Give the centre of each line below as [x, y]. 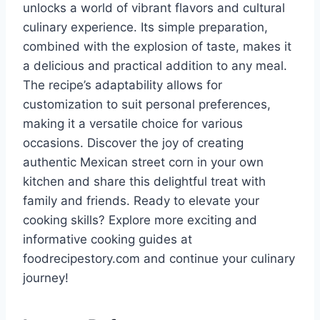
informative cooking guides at [107, 240]
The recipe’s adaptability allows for [122, 85]
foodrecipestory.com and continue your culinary [159, 259]
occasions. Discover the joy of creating [133, 143]
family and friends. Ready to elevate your [141, 201]
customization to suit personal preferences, [147, 105]
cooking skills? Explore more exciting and [140, 220]
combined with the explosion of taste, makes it [157, 47]
